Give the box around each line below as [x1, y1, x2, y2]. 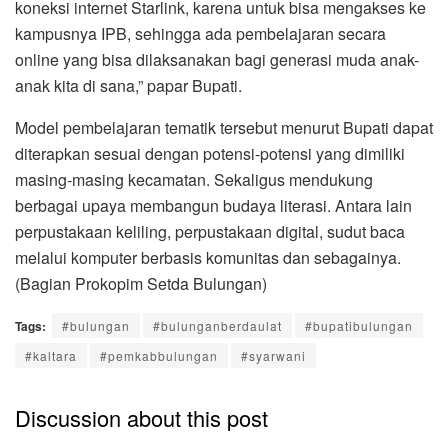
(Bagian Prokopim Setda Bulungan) [15, 271, 267, 295]
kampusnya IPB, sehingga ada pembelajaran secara [15, 21, 386, 45]
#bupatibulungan [305, 316, 413, 334]
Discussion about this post [15, 401, 268, 433]
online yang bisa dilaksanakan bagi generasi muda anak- [15, 47, 419, 71]
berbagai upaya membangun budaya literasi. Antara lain [15, 193, 412, 217]
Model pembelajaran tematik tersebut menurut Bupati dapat [15, 115, 433, 139]
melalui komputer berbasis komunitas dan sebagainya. [15, 245, 401, 269]
